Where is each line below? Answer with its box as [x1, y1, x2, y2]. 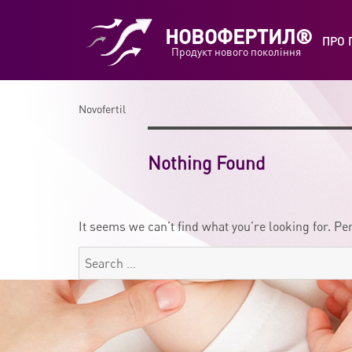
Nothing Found [148, 151, 266, 174]
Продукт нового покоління [170, 44, 301, 58]
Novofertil [79, 101, 126, 115]
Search [78, 248, 117, 265]
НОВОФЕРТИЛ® [165, 24, 313, 48]
